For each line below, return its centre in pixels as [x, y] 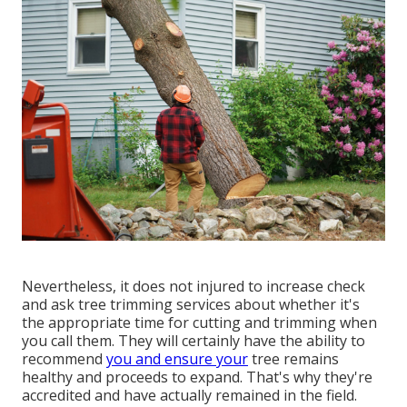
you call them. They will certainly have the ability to [194, 340]
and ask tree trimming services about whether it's [191, 304]
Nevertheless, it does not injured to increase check [194, 286]
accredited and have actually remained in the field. [189, 395]
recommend [64, 358]
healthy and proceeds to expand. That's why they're [197, 377]
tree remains [293, 358]
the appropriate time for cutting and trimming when [199, 322]
